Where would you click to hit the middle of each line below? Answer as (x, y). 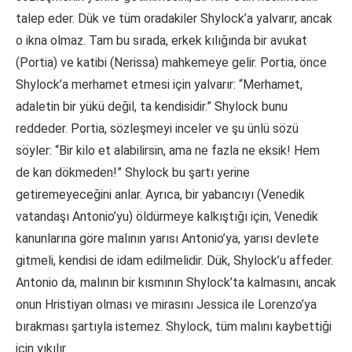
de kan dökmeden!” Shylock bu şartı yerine (133, 173)
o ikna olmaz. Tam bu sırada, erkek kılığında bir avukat (161, 41)
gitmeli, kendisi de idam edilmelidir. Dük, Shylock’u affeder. (174, 261)
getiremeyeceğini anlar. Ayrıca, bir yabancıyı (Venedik (160, 195)
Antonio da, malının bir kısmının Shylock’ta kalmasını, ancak (176, 283)
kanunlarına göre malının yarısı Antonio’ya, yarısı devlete (167, 239)
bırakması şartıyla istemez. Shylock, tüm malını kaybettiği (174, 327)
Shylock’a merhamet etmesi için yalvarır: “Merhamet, (159, 85)
